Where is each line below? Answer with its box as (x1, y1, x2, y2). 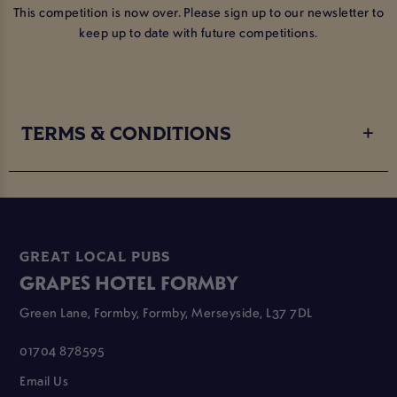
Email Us (19, 371, 69, 390)
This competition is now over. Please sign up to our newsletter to (12, 2, 385, 20)
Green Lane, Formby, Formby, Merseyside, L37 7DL (19, 302, 313, 321)
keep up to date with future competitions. (79, 22, 318, 41)
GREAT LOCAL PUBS (19, 251, 171, 266)
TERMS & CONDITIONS (21, 125, 232, 144)
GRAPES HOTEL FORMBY (19, 269, 239, 296)
